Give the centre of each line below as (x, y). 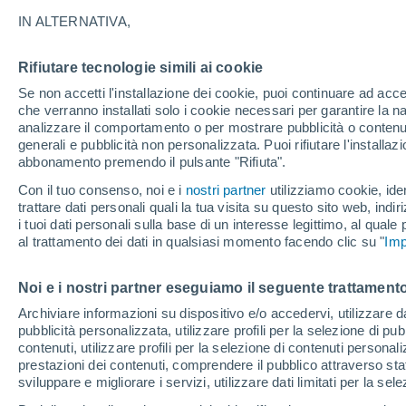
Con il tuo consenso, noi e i (102, 190)
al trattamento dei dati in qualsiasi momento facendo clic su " (202, 242)
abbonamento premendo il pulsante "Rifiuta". (152, 162)
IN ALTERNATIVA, (74, 21)
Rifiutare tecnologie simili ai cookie (141, 68)
